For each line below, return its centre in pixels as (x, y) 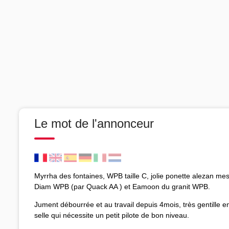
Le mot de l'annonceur (94, 123)
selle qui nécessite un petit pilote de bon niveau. (112, 215)
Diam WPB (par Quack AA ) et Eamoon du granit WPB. (122, 186)
